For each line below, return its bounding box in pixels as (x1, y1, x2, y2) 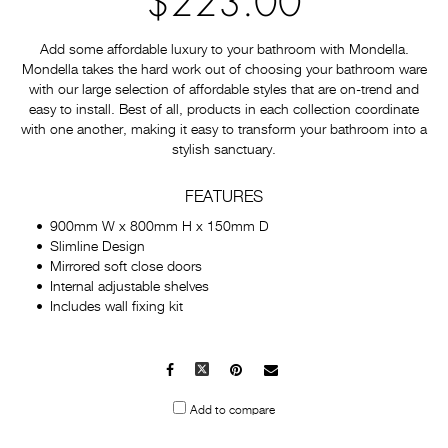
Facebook (172, 364, 233, 378)
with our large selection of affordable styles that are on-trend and (29, 83, 419, 97)
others (276, 404, 315, 418)
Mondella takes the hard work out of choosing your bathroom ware (21, 63, 427, 77)
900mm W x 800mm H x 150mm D (50, 220, 269, 234)
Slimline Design (50, 240, 145, 254)
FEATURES (185, 190, 263, 206)
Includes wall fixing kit (50, 300, 183, 314)
